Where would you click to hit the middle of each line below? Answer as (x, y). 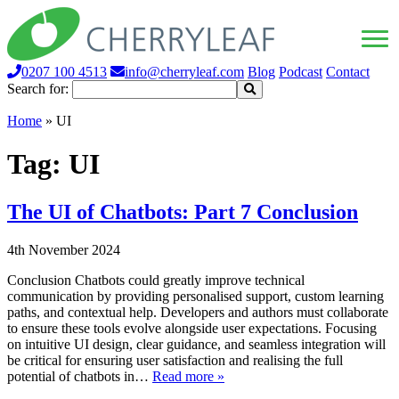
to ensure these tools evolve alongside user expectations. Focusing (192, 328)
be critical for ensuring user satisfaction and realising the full (175, 360)
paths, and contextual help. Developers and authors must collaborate (198, 312)
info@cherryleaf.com (184, 72)
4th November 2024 (64, 249)
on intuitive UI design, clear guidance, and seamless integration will (196, 344)
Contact (348, 72)
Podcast (301, 72)
